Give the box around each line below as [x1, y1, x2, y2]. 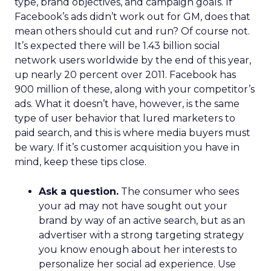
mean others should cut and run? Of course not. [15, 25, 250, 37]
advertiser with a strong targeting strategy [39, 229, 244, 241]
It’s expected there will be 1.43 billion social [15, 40, 220, 51]
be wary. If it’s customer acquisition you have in [15, 142, 240, 153]
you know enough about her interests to [39, 244, 237, 255]
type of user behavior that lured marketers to [15, 113, 235, 124]
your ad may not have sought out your [39, 200, 227, 212]
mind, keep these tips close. [15, 156, 146, 168]
